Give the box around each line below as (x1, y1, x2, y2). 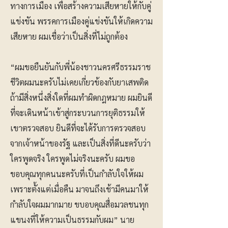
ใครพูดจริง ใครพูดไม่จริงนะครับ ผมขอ (10, 153, 135, 164)
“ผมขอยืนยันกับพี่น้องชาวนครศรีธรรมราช (10, 62, 151, 72)
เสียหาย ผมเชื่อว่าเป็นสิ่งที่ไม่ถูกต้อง (10, 31, 128, 42)
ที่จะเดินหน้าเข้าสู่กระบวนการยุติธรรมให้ (10, 107, 145, 118)
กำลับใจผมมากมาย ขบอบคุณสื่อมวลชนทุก (10, 199, 149, 210)
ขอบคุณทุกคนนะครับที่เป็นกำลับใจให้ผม (10, 168, 144, 179)
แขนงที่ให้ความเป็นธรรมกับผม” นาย (10, 214, 134, 225)
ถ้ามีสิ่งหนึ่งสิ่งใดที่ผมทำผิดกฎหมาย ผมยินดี (10, 92, 152, 103)
